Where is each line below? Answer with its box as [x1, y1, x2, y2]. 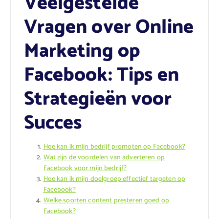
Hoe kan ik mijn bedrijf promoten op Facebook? [43, 141, 185, 153]
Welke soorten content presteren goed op [43, 195, 169, 207]
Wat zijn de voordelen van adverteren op [43, 152, 165, 164]
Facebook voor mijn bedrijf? [43, 163, 127, 175]
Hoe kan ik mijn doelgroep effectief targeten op [43, 174, 186, 185]
